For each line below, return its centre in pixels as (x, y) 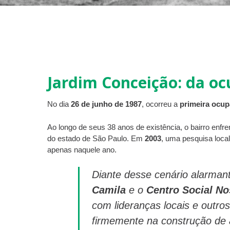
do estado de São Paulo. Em (96, 138)
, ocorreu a (160, 104)
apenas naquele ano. (82, 149)
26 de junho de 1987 (106, 104)
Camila (109, 190)
